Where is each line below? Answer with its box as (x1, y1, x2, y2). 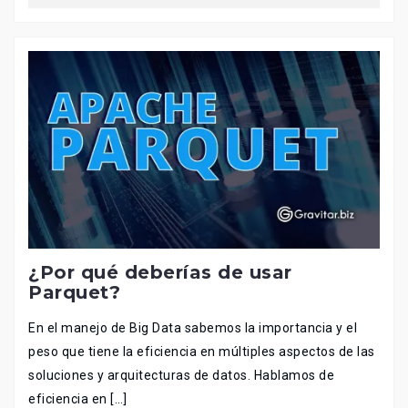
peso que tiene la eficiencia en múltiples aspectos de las (28, 344, 375, 360)
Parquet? (28, 281, 120, 304)
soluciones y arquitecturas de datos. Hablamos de (28, 368, 334, 383)
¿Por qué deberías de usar (28, 261, 292, 284)
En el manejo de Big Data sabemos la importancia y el (28, 321, 357, 336)
